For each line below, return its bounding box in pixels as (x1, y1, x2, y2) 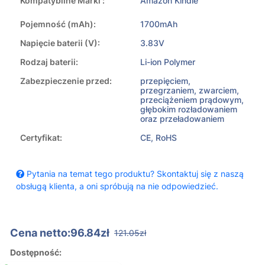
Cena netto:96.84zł (10, 227, 109, 240)
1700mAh (140, 19, 177, 30)
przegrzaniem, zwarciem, (140, 85, 239, 96)
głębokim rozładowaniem (140, 104, 237, 115)
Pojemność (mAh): (20, 19, 96, 30)
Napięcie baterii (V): (20, 38, 100, 49)
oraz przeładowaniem (140, 114, 224, 124)
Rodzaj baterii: (20, 57, 78, 67)
